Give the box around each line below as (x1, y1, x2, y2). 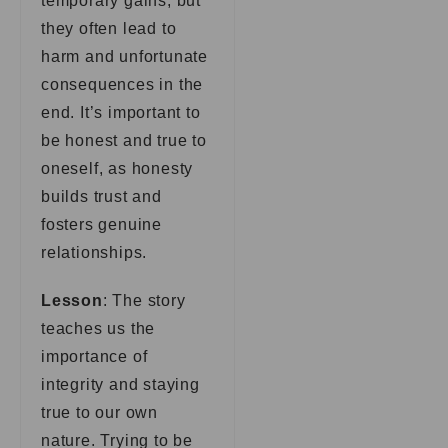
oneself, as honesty (41, 160, 194, 177)
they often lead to (41, 20, 177, 37)
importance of (41, 348, 148, 365)
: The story (102, 292, 186, 309)
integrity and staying (41, 376, 200, 393)
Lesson (41, 292, 103, 309)
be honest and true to (41, 132, 207, 149)
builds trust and (41, 188, 162, 205)
